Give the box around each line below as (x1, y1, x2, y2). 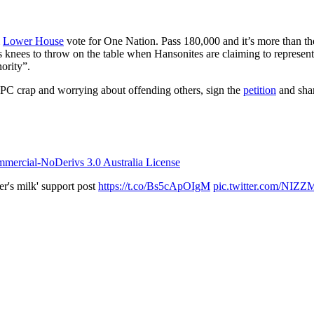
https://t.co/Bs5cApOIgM (98, 179, 210, 192)
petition (243, 83, 276, 96)
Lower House (3, 34, 64, 47)
